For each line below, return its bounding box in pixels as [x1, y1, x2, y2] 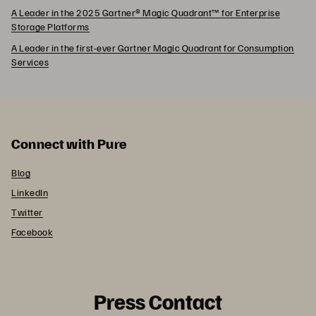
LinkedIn [11, 186, 48, 198]
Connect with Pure [11, 133, 127, 152]
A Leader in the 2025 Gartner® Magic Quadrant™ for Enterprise [11, 6, 280, 18]
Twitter [11, 205, 43, 218]
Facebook [11, 225, 53, 238]
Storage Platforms [11, 20, 90, 32]
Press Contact [94, 287, 222, 315]
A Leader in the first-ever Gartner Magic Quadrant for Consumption [11, 41, 294, 54]
